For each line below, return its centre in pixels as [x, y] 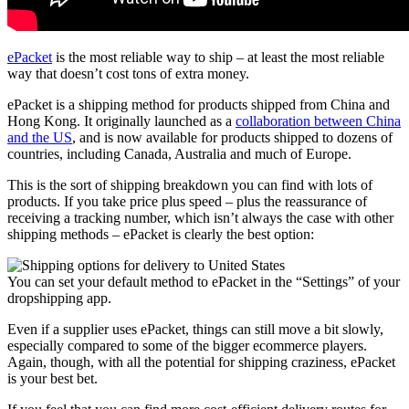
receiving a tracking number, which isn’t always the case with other [200, 217]
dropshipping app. [59, 298]
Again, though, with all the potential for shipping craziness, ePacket [201, 362]
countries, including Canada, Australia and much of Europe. [179, 153]
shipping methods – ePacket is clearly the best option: [161, 234]
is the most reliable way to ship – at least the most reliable [218, 57]
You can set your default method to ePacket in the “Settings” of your [204, 281]
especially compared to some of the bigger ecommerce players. [187, 345]
